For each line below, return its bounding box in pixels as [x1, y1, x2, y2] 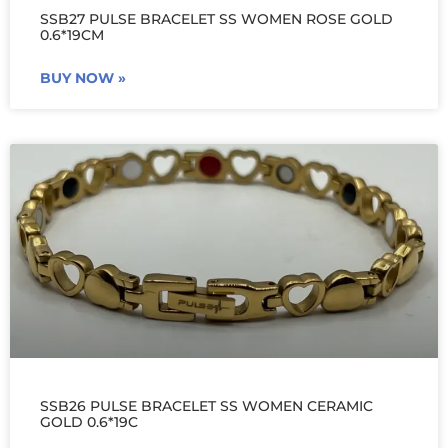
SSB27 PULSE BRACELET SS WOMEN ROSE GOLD [40, 10, 393, 29]
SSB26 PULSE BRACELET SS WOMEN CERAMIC [40, 397, 373, 416]
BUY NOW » [40, 69, 126, 88]
